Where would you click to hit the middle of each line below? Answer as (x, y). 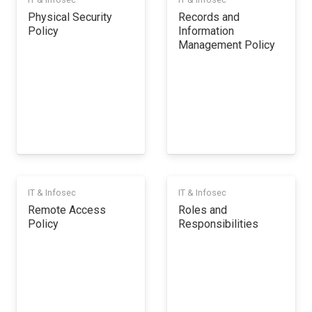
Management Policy (227, 45)
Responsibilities (218, 224)
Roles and (203, 210)
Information (206, 31)
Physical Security (70, 17)
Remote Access (67, 210)
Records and (209, 17)
